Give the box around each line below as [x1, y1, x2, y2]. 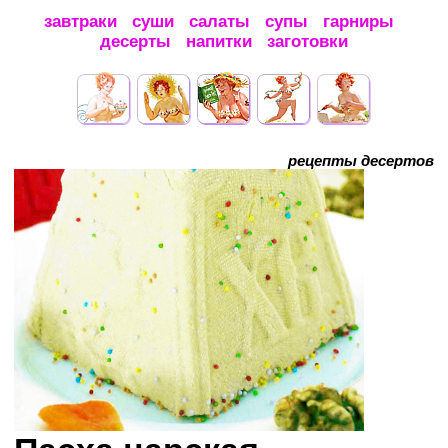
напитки [186, 32, 252, 51]
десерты [100, 32, 171, 51]
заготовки [267, 32, 348, 51]
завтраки [44, 12, 117, 31]
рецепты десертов [288, 152, 434, 169]
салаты [189, 12, 250, 31]
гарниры [323, 12, 394, 31]
